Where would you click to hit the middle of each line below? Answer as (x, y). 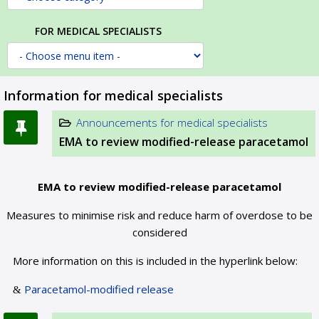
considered (159, 232)
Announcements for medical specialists (172, 122)
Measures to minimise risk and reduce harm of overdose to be (159, 215)
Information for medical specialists (113, 95)
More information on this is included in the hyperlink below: (156, 261)
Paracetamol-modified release (99, 289)
